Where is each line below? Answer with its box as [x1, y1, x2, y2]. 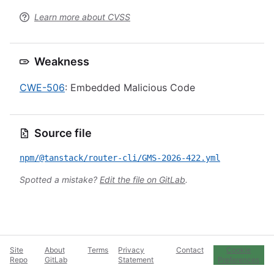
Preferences [218, 255, 260, 264]
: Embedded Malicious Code [65, 81, 195, 94]
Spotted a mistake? [20, 174, 100, 185]
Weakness [34, 55, 89, 68]
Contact [176, 245, 204, 254]
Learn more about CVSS [34, 12, 130, 22]
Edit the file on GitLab [100, 174, 185, 185]
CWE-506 [20, 81, 65, 94]
